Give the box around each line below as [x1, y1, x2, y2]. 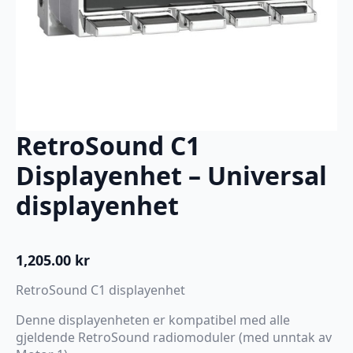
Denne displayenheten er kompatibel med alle [16, 310, 290, 329]
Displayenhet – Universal [16, 158, 327, 192]
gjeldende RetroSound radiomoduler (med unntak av [16, 328, 332, 346]
